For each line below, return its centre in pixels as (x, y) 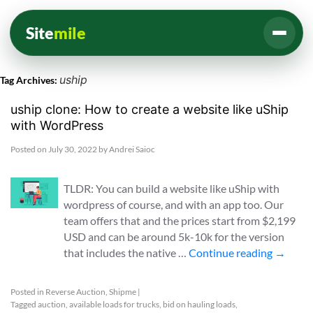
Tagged (23, 304)
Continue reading (232, 253)
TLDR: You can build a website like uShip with (172, 188)
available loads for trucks (114, 304)
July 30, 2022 (73, 149)
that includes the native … (126, 253)
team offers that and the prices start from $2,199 (180, 220)
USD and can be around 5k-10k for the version (174, 236)
